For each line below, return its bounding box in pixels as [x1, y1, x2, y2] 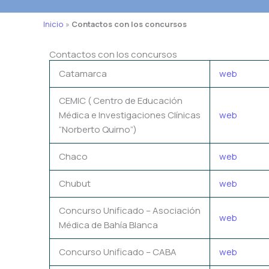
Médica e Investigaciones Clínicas [59, 108, 201, 121]
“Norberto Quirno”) [59, 122, 137, 136]
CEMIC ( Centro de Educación [59, 94, 183, 107]
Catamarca [59, 67, 107, 80]
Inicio [43, 18, 64, 29]
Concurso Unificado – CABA [59, 245, 177, 258]
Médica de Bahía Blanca [59, 218, 158, 231]
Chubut [59, 177, 91, 190]
